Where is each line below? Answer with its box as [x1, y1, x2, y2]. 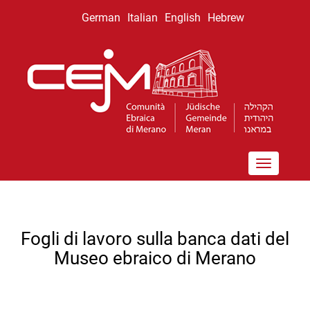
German [82, 11, 120, 24]
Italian [127, 11, 158, 24]
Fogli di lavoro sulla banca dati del [21, 228, 289, 249]
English [165, 11, 201, 24]
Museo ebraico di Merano [54, 248, 256, 268]
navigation [219, 173, 264, 184]
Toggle [236, 159, 264, 170]
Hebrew [208, 11, 244, 24]
